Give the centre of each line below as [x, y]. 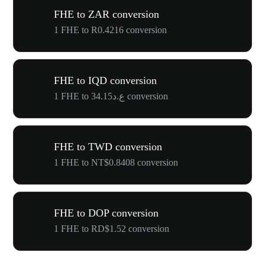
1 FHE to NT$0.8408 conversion [116, 162]
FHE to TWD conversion [108, 146]
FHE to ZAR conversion [106, 14]
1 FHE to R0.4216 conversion [110, 30]
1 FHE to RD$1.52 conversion [112, 228]
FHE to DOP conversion [106, 213]
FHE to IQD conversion [105, 80]
